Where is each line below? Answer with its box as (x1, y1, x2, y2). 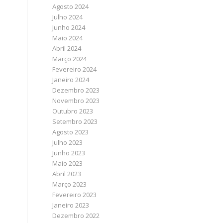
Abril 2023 (52, 169, 82, 178)
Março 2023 (52, 180, 87, 189)
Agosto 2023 (52, 127, 89, 136)
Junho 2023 (52, 148, 86, 157)
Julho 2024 (52, 12, 83, 21)
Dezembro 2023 (52, 86, 100, 95)
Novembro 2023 (52, 96, 100, 105)
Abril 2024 (52, 44, 82, 53)
